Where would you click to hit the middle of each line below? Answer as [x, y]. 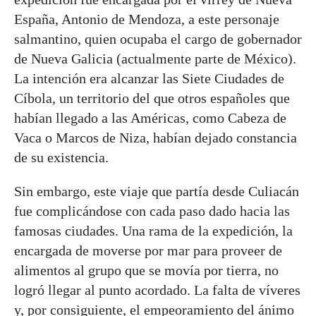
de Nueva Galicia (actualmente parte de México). [155, 58]
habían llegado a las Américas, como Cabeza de [150, 117]
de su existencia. [61, 157]
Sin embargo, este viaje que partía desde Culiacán [157, 191]
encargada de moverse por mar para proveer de [148, 250]
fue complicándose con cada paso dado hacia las [152, 211]
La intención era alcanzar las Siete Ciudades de [149, 78]
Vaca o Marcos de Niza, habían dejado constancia [156, 137]
